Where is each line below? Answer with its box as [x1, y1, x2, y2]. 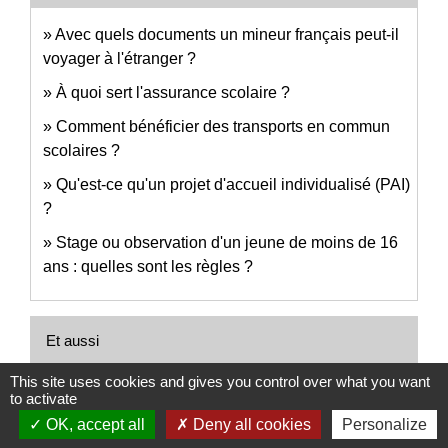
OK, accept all [41, 416, 145, 433]
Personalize [341, 416, 427, 433]
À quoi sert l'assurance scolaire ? [56, 83, 290, 101]
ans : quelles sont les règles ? [43, 257, 253, 275]
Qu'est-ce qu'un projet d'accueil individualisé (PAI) [56, 175, 410, 193]
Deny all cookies [188, 416, 311, 433]
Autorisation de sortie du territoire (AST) [55, 382, 335, 400]
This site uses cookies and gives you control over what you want [10, 373, 430, 390]
